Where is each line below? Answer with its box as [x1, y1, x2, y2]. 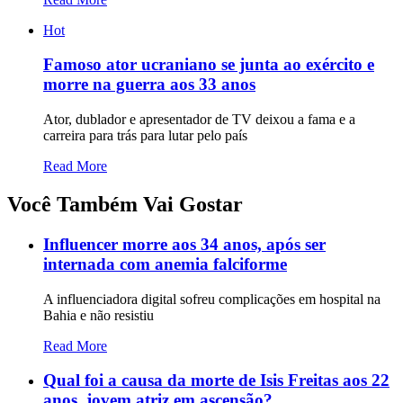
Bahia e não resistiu [43, 307, 154, 323]
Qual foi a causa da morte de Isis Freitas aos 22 [43, 371, 390, 390]
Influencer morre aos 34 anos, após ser [43, 234, 326, 254]
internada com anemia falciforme [43, 254, 287, 273]
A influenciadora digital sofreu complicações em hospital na [43, 291, 381, 307]
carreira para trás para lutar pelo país [43, 128, 247, 144]
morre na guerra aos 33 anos [43, 75, 255, 94]
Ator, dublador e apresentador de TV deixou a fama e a [43, 112, 355, 128]
